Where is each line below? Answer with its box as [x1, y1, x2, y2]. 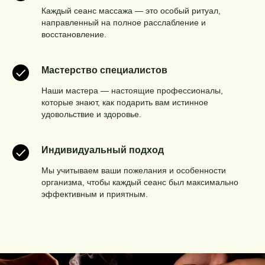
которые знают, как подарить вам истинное [41, 97, 208, 107]
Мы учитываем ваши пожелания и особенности [41, 165, 226, 175]
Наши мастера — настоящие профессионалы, [41, 85, 223, 95]
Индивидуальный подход [41, 144, 164, 155]
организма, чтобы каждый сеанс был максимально [41, 177, 238, 187]
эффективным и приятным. [41, 189, 148, 199]
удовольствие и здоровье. [41, 109, 141, 119]
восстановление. [41, 29, 106, 39]
